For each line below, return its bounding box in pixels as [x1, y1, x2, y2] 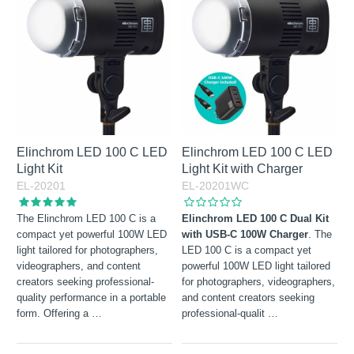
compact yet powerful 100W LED [17, 228, 168, 241]
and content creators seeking [182, 292, 315, 304]
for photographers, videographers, [182, 276, 336, 288]
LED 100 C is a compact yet [182, 244, 312, 257]
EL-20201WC [182, 179, 250, 193]
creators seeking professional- [17, 276, 155, 288]
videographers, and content [17, 260, 141, 273]
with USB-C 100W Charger [182, 228, 309, 241]
